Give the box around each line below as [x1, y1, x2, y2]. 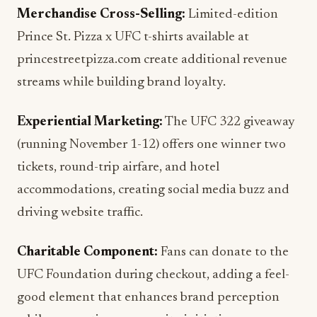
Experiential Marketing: [17, 115, 163, 129]
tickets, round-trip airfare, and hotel [17, 161, 219, 175]
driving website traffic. [17, 206, 143, 220]
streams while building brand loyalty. [17, 76, 226, 90]
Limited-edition [185, 8, 278, 22]
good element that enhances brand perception [17, 291, 279, 305]
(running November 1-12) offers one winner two [17, 138, 286, 152]
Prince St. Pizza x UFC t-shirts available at [17, 30, 249, 45]
